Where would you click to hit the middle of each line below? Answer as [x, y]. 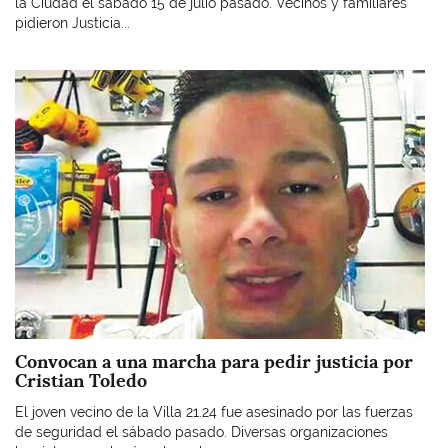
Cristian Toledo [81, 380]
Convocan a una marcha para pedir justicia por [214, 361]
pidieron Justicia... [72, 22]
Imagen [38, 79]
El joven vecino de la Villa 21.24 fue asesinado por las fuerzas [214, 412]
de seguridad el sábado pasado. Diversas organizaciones [201, 432]
